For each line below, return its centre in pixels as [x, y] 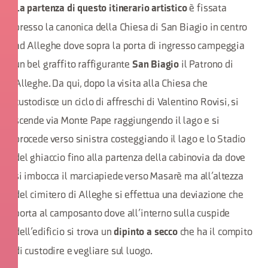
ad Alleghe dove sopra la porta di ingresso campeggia [130, 46]
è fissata [207, 9]
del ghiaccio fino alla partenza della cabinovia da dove [130, 158]
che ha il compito [216, 232]
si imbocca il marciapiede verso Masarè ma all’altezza [129, 177]
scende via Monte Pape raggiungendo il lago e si [117, 121]
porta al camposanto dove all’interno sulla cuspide [122, 214]
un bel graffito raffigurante [73, 65]
